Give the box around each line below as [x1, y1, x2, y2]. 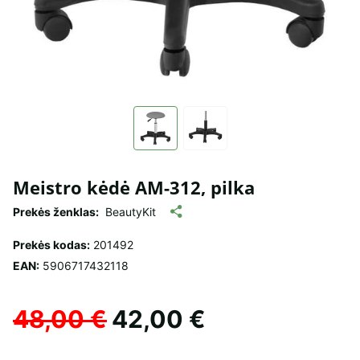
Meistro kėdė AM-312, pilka [13, 174, 255, 199]
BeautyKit [105, 204, 156, 219]
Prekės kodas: [13, 237, 90, 252]
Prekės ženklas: [13, 204, 99, 219]
